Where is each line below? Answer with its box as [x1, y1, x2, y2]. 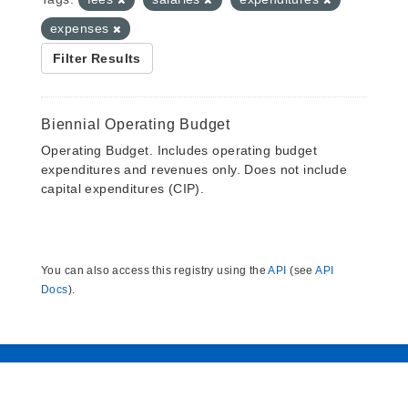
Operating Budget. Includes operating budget [41, 143, 318, 158]
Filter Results [53, 51, 141, 66]
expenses [50, 21, 113, 36]
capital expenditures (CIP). [41, 181, 205, 196]
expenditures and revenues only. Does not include [41, 162, 348, 177]
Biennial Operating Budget [41, 117, 230, 132]
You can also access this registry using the [41, 264, 269, 277]
